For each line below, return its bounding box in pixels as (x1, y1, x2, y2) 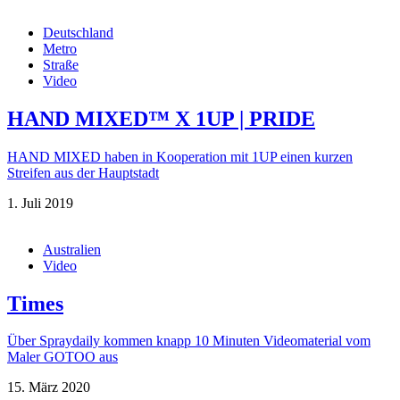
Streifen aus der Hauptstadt (7, 164, 159, 180)
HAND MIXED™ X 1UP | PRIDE (7, 106, 315, 130)
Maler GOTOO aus (7, 349, 118, 365)
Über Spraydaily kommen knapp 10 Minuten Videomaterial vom (7, 333, 371, 349)
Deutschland (43, 24, 113, 40)
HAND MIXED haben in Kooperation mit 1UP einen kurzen (7, 148, 353, 164)
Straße (43, 56, 79, 72)
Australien (43, 241, 101, 257)
